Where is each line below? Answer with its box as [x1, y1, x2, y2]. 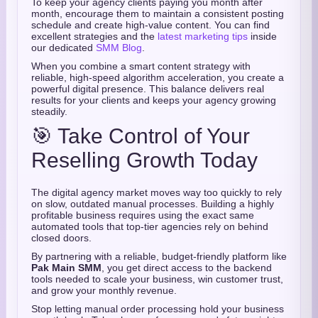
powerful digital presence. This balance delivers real [31, 83, 264, 94]
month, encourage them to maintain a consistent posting [31, 8, 284, 19]
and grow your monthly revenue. [31, 285, 177, 296]
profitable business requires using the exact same [31, 209, 254, 221]
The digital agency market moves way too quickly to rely [31, 187, 282, 198]
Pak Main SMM [31, 262, 102, 273]
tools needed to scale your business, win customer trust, [31, 273, 283, 285]
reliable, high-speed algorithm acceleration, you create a [31, 72, 284, 83]
